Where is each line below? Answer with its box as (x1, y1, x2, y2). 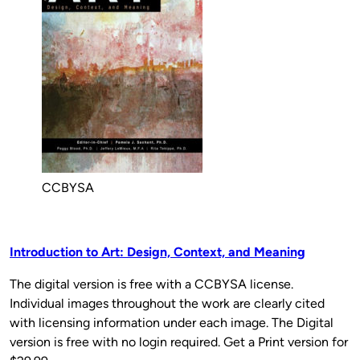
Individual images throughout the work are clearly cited (10, 295, 325, 311)
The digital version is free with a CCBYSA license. (10, 276, 293, 292)
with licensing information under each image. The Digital (10, 314, 333, 330)
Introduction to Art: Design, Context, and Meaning (10, 243, 305, 260)
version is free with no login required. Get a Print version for (10, 333, 348, 350)
